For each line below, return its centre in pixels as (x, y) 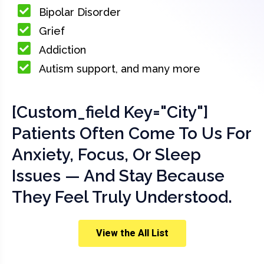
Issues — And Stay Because (118, 176)
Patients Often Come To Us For (131, 133)
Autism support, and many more (120, 69)
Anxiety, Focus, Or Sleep (106, 155)
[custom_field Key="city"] (110, 112)
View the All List (132, 233)
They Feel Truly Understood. (122, 197)
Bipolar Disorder (80, 12)
